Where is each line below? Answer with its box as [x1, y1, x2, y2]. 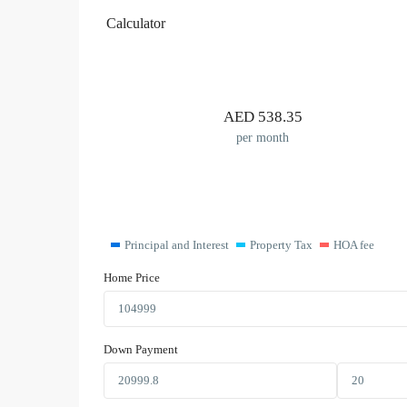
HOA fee [333, 238, 374, 253]
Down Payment [104, 342, 178, 357]
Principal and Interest [124, 238, 229, 253]
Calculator [106, 15, 165, 32]
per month [236, 130, 289, 144]
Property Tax [249, 238, 313, 253]
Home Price [104, 271, 160, 285]
